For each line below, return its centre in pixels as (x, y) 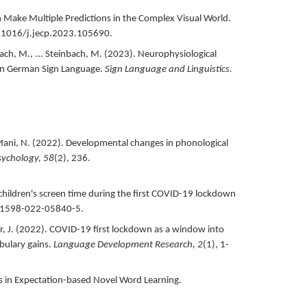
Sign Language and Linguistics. (168, 69)
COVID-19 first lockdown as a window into (136, 230)
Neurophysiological (177, 54)
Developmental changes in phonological (147, 143)
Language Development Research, (125, 245)
